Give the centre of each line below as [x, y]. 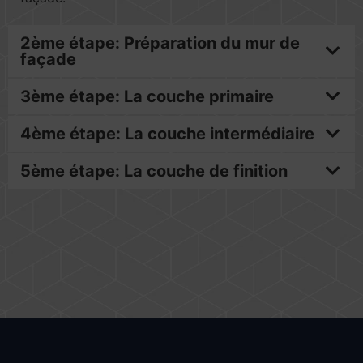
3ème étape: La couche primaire [147, 96]
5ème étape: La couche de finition [154, 171]
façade [48, 59]
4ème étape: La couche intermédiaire [167, 134]
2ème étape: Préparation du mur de [160, 43]
